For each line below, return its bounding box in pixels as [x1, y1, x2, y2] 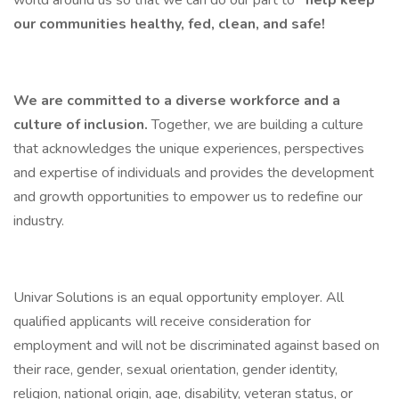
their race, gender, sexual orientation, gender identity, [13, 360, 338, 379]
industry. [13, 211, 68, 231]
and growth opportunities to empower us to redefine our [13, 187, 362, 207]
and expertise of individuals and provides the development [13, 163, 374, 183]
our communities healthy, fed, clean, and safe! [13, 14, 329, 34]
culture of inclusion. [13, 115, 151, 134]
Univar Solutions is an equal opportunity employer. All [13, 288, 344, 307]
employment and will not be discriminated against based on [13, 336, 379, 355]
